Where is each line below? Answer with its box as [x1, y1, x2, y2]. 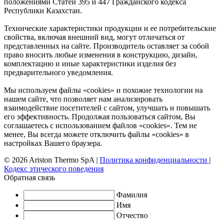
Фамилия [116, 190, 147, 199]
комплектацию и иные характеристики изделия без [4, 59, 176, 68]
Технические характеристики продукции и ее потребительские [4, 24, 216, 32]
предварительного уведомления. [4, 68, 113, 77]
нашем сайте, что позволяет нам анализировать [4, 94, 163, 103]
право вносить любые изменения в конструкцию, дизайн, [4, 50, 197, 59]
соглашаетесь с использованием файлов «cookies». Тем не [4, 121, 197, 130]
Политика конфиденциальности [100, 155, 209, 164]
